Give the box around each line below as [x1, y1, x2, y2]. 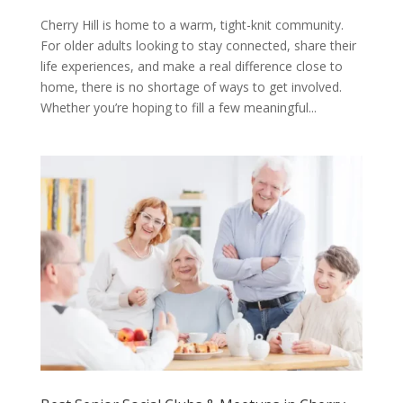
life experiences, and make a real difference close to [40, 57, 343, 75]
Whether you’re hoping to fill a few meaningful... [40, 98, 317, 116]
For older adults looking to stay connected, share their [40, 36, 356, 54]
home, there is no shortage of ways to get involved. [40, 77, 342, 95]
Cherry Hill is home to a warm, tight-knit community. [40, 15, 344, 33]
